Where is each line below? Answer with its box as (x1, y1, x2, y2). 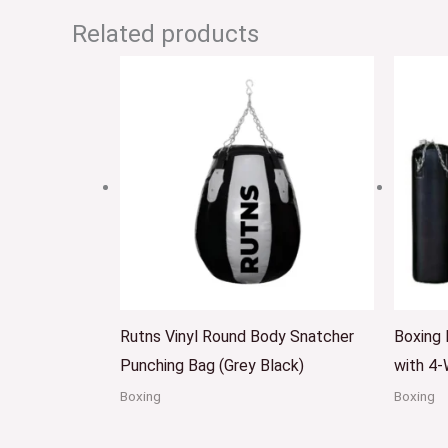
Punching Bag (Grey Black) (120, 356, 304, 376)
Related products (72, 19, 259, 48)
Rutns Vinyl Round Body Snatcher (120, 327, 354, 347)
